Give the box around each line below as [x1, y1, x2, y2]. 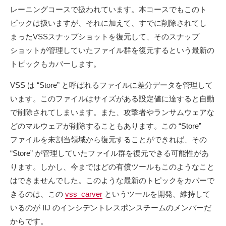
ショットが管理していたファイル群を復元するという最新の [10, 45, 214, 54]
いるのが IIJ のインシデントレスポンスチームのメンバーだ [10, 203, 211, 212]
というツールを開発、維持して [102, 189, 210, 198]
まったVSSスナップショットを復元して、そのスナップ [10, 32, 199, 41]
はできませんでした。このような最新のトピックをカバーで [10, 176, 214, 185]
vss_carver [65, 189, 102, 198]
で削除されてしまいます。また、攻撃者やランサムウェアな [10, 107, 214, 117]
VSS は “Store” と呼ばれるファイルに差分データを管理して [10, 80, 213, 89]
